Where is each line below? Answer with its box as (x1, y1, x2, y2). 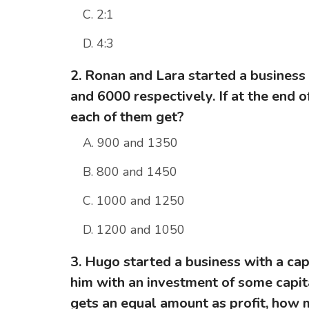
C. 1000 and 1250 (83, 192, 185, 210)
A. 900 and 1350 (83, 134, 178, 152)
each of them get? (70, 108, 184, 127)
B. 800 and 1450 (83, 163, 177, 181)
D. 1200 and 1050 (83, 221, 185, 239)
